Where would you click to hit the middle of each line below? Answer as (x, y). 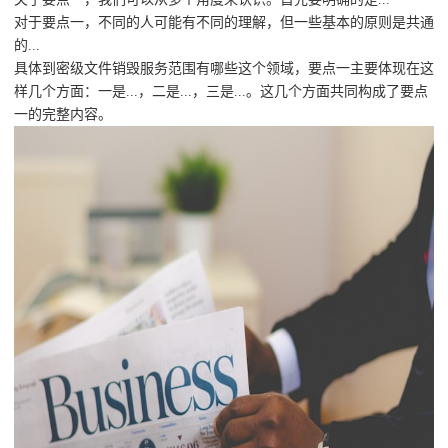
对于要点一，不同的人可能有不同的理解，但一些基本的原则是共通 (224, 23)
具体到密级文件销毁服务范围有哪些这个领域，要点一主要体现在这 (224, 69)
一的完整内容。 (63, 115)
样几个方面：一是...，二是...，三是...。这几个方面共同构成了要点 (221, 92)
